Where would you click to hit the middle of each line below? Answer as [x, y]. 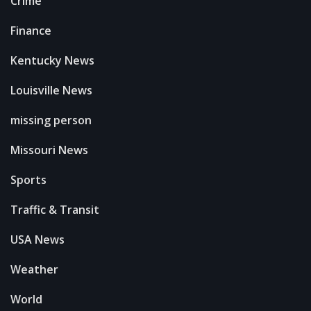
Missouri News [49, 150]
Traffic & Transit [55, 209]
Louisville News [51, 90]
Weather [34, 269]
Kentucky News [52, 60]
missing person [51, 120]
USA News [37, 239]
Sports [28, 179]
